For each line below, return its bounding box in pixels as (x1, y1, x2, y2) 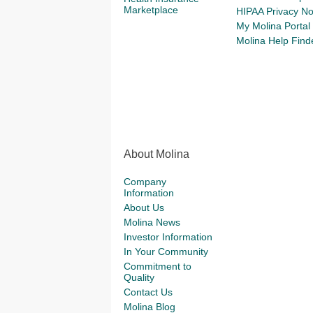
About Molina (124, 148, 189, 160)
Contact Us (124, 286, 173, 298)
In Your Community (124, 246, 208, 257)
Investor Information (124, 231, 212, 242)
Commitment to (124, 261, 191, 272)
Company (124, 176, 166, 187)
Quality (124, 272, 154, 283)
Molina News (124, 217, 180, 228)
